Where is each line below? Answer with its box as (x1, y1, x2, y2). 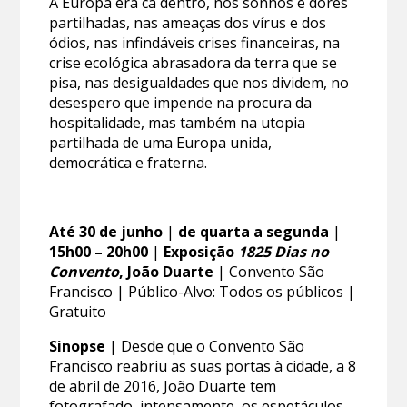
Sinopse (49, 336, 110, 357)
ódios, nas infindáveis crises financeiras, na (49, 33, 341, 54)
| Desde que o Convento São (109, 336, 305, 357)
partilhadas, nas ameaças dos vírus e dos (49, 13, 327, 34)
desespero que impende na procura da (49, 93, 313, 114)
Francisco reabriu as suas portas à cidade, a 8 (49, 356, 357, 377)
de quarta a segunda (178, 222, 330, 243)
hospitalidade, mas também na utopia (49, 113, 306, 134)
